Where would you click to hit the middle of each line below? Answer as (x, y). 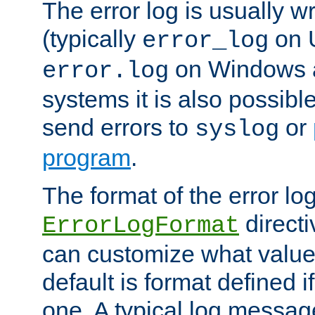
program (86, 158)
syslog (237, 130)
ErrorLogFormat (141, 226)
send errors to (118, 128)
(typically (92, 39)
